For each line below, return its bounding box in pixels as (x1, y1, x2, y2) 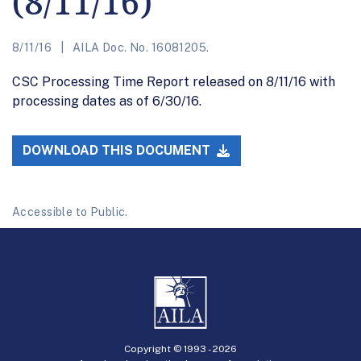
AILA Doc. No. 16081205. (69, 40, 210, 54)
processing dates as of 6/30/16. (12, 93, 201, 109)
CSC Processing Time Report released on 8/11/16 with (12, 73, 335, 89)
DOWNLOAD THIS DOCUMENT (23, 143, 214, 159)
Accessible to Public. (12, 205, 128, 219)
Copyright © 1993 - (124, 342, 213, 355)
